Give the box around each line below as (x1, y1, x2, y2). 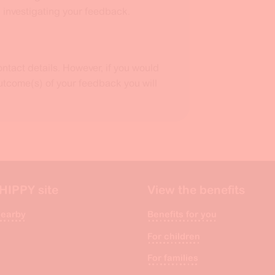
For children (147, 231, 200, 241)
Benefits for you (147, 209, 217, 220)
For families (147, 253, 198, 263)
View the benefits (147, 183, 245, 197)
